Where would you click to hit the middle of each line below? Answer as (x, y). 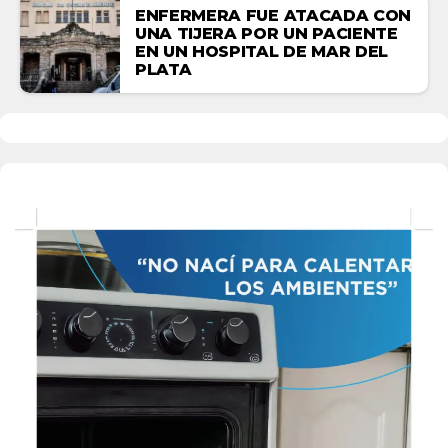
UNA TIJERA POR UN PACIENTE (266, 34)
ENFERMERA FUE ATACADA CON (273, 16)
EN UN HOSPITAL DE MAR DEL (261, 52)
